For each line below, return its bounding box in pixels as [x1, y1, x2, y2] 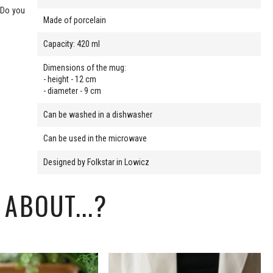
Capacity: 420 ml [43, 38, 101, 49]
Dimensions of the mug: [43, 62, 127, 73]
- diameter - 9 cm [43, 85, 102, 96]
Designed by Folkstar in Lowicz [43, 157, 150, 167]
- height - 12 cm [43, 74, 99, 84]
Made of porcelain [43, 15, 107, 25]
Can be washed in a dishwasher [43, 109, 153, 119]
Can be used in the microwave [43, 133, 147, 143]
